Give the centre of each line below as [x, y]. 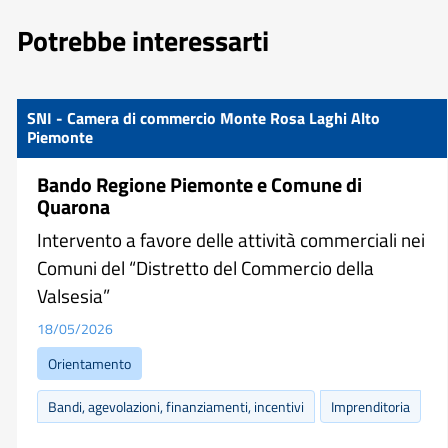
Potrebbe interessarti [143, 40]
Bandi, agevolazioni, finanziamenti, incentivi [176, 406]
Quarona [73, 206]
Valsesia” [73, 295]
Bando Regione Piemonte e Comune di [199, 184]
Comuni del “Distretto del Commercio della [205, 267]
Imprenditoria [370, 406]
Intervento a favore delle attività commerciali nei [231, 239]
